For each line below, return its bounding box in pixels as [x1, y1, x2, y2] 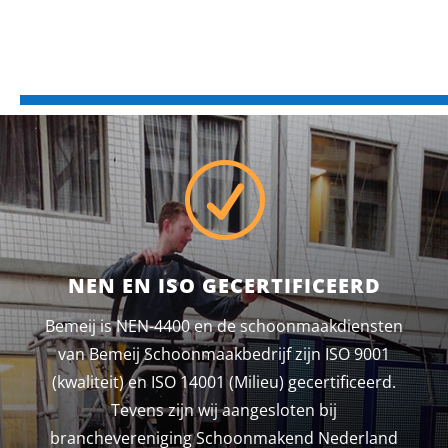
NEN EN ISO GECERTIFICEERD [67, 271, 381, 299]
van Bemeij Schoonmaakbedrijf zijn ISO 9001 [58, 342, 390, 365]
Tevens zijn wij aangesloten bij [111, 398, 337, 421]
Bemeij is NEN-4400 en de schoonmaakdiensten [45, 314, 403, 337]
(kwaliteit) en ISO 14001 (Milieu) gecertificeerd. [52, 370, 396, 393]
